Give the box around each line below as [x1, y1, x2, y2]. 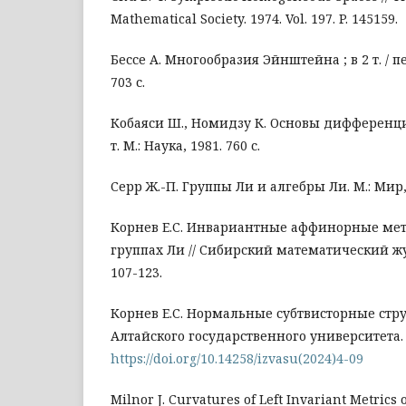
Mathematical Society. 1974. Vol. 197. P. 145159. [111, 9, 398, 27]
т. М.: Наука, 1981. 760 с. [111, 136, 260, 154]
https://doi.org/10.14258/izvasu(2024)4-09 [111, 349, 363, 367]
